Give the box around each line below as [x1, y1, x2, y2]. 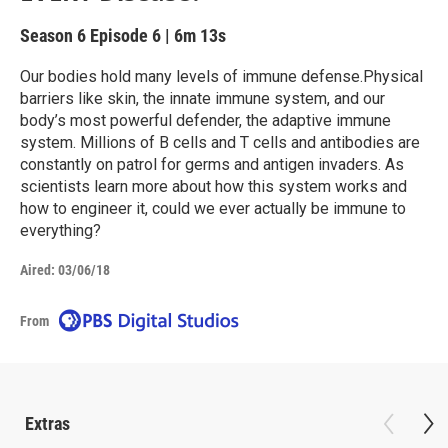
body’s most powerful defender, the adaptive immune [20, 111, 391, 130]
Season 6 [20, 25, 90, 46]
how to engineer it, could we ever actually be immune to [20, 199, 406, 218]
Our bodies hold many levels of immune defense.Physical [20, 67, 423, 86]
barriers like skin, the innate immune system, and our [20, 89, 385, 108]
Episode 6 [90, 25, 161, 46]
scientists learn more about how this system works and [20, 177, 407, 196]
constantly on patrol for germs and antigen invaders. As [20, 155, 404, 174]
